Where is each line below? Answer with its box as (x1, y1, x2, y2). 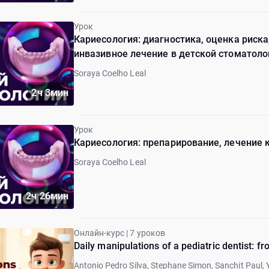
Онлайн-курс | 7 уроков (74, 228, 165, 238)
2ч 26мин (26, 190, 68, 202)
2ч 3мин (31, 86, 68, 98)
